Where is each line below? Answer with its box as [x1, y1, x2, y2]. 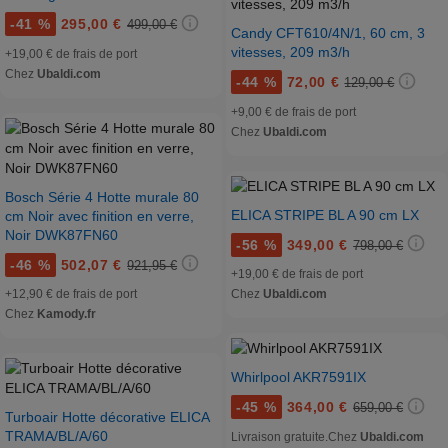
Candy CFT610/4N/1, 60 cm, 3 [231, 25, 425, 42]
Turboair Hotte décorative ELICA [5, 409, 209, 426]
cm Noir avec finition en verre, [5, 207, 194, 224]
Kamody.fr [37, 307, 96, 322]
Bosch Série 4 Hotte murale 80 [5, 188, 199, 205]
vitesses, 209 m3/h [231, 44, 350, 61]
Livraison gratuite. [231, 430, 328, 445]
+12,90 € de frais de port [5, 287, 137, 302]
